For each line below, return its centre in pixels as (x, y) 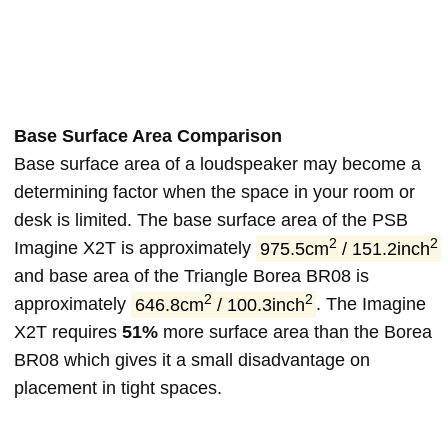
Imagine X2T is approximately (135, 248)
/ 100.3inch (258, 304)
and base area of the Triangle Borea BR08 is (191, 276)
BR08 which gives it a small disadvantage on (192, 360)
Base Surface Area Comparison (148, 136)
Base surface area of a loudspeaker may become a (217, 164)
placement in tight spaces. (118, 388)
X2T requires (68, 332)
